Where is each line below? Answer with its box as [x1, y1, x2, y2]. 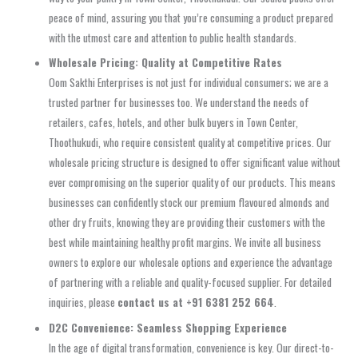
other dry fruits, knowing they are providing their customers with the [49, 214, 326, 231]
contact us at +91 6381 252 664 [117, 294, 275, 311]
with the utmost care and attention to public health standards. [49, 29, 297, 46]
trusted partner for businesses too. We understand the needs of [49, 94, 310, 111]
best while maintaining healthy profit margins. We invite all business [49, 234, 322, 251]
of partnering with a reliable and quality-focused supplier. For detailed [49, 274, 332, 291]
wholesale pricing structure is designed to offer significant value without [49, 154, 341, 171]
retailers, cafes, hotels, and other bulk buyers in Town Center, [49, 114, 299, 131]
